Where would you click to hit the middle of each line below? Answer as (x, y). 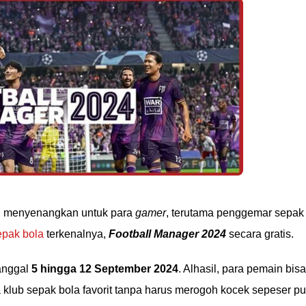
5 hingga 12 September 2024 (105, 269)
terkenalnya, (76, 234)
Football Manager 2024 (167, 234)
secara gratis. (260, 234)
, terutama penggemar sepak (235, 213)
